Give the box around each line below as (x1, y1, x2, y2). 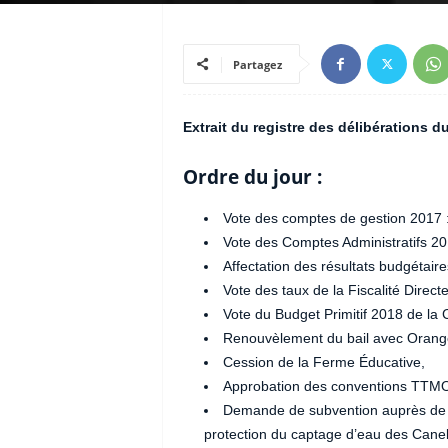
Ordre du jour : (182, 164, 322, 190)
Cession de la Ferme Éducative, (222, 354, 425, 370)
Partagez (232, 57, 282, 72)
